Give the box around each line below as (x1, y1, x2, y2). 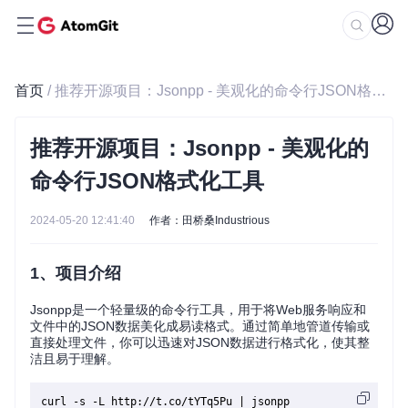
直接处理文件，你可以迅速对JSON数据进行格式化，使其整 (30, 335, 370, 350)
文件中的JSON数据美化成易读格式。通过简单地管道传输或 (30, 319, 370, 333)
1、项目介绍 (30, 264, 121, 282)
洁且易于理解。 (30, 352, 119, 366)
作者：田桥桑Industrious (149, 214, 270, 227)
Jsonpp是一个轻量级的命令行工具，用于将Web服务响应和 (30, 302, 366, 317)
